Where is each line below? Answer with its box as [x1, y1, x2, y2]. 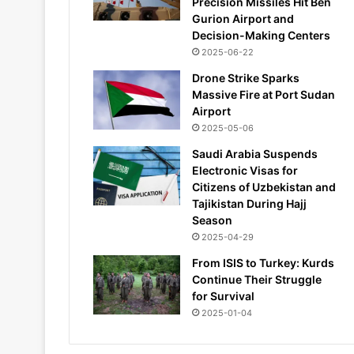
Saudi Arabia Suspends [192, 147, 318, 160]
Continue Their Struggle [192, 273, 322, 286]
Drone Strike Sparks [192, 71, 299, 85]
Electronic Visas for [192, 164, 298, 177]
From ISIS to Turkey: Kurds [192, 256, 334, 269]
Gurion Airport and [192, 12, 294, 25]
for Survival [192, 289, 254, 303]
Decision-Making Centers [192, 28, 330, 42]
